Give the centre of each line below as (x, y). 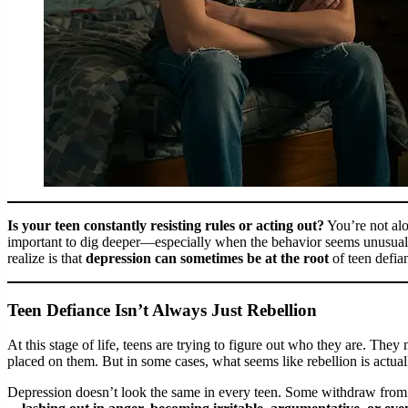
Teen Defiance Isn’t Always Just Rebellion (162, 310)
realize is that (46, 258)
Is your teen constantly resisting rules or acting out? (166, 225)
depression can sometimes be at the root (207, 258)
